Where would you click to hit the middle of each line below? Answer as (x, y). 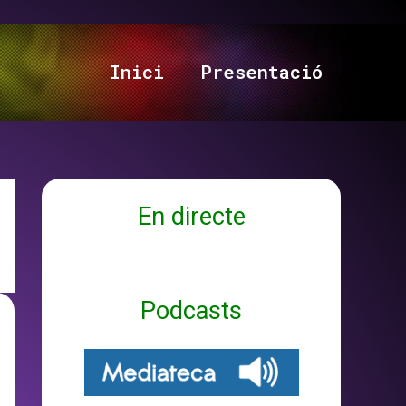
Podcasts (191, 311)
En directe (191, 217)
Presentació (261, 71)
